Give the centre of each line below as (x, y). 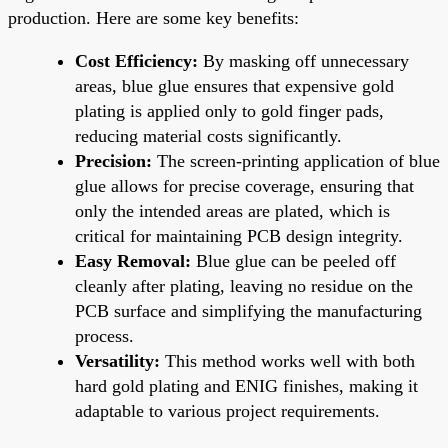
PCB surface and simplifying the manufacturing (248, 310)
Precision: (113, 160)
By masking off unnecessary (303, 60)
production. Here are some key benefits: (153, 17)
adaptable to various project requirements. (227, 410)
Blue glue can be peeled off (293, 260)
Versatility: (117, 360)
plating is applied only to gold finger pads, (229, 110)
